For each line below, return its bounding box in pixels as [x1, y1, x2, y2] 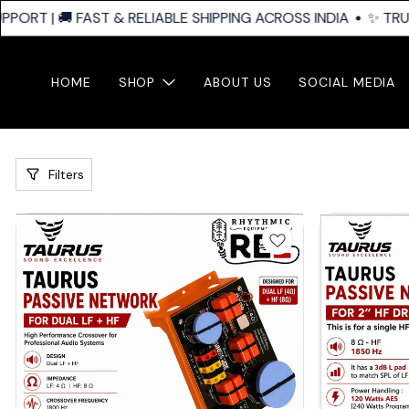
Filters [48, 166, 84, 183]
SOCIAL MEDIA [299, 74, 396, 90]
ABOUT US [204, 74, 272, 90]
